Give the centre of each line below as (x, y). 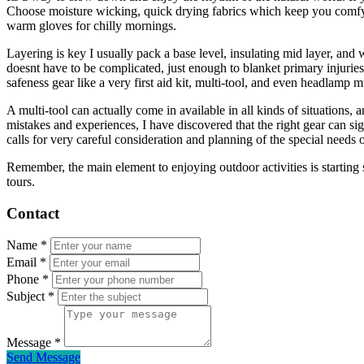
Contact (33, 213)
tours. (21, 182)
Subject (27, 297)
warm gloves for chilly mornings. (91, 26)
